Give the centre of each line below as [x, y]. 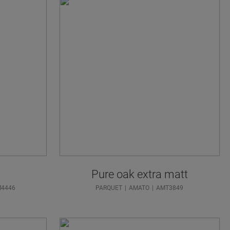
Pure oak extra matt [139, 174]
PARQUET [109, 188]
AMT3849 [170, 188]
